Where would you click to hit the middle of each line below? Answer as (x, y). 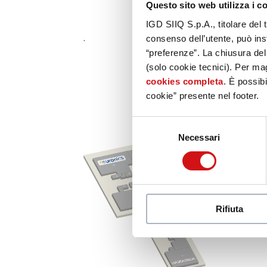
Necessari (199, 137)
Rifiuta (229, 209)
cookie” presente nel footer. (202, 95)
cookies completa (184, 81)
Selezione (151, 123)
